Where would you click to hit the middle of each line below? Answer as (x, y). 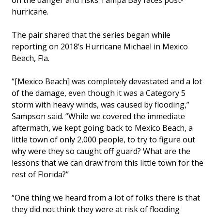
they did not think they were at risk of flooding (96, 209)
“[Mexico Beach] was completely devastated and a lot (107, 82)
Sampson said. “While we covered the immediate (98, 116)
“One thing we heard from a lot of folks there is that (106, 198)
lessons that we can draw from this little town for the (108, 163)
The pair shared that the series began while (91, 35)
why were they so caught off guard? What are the (101, 151)
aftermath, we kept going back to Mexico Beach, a (102, 128)
